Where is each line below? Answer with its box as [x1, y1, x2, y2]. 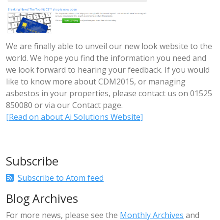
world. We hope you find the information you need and [6, 53, 206, 63]
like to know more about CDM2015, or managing [6, 76, 186, 87]
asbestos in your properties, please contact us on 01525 [6, 88, 212, 99]
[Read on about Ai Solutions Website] [6, 111, 143, 122]
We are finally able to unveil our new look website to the [6, 41, 212, 52]
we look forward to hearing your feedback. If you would [6, 64, 210, 75]
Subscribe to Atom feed [18, 172, 104, 183]
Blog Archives [6, 191, 78, 206]
